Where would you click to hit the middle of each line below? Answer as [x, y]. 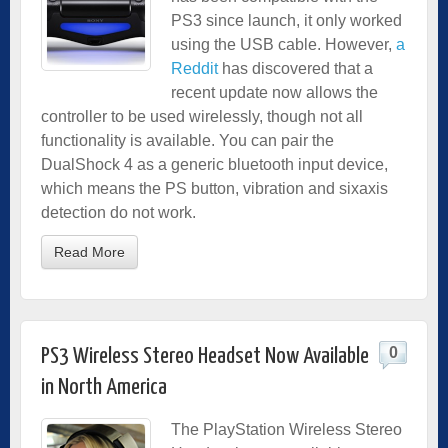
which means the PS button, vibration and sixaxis [214, 188]
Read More [89, 251]
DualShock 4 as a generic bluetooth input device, [214, 164]
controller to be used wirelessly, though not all [202, 116]
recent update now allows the [274, 92]
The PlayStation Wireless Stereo [286, 429]
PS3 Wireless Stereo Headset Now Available [205, 356]
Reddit [194, 68]
